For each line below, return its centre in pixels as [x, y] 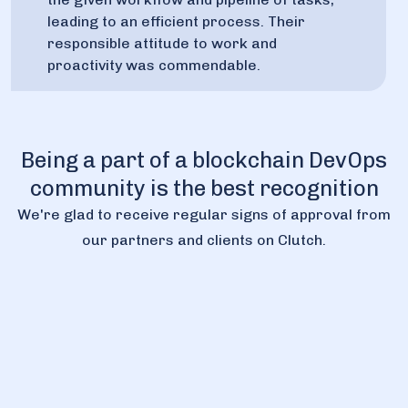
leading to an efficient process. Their [176, 21]
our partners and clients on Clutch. [204, 240]
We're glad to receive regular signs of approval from [204, 214]
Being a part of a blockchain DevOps [204, 159]
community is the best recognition [204, 188]
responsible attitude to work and [162, 43]
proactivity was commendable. [154, 65]
